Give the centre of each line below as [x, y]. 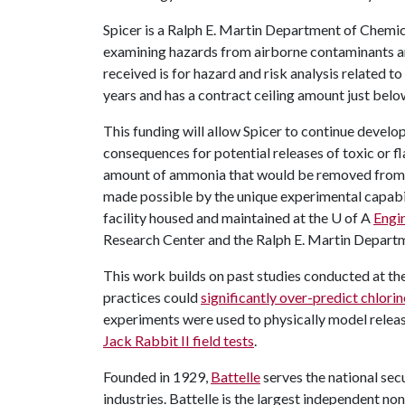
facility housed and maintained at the [217, 217]
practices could [152, 297]
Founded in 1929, [157, 377]
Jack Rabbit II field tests [179, 340]
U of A [351, 217]
